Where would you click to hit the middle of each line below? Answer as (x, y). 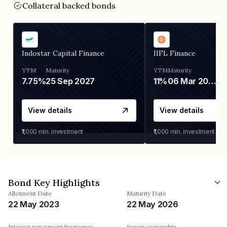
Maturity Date (146, 193)
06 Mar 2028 (213, 81)
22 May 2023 (34, 204)
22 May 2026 (153, 204)
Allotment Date (30, 193)
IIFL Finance (175, 53)
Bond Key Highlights (54, 182)
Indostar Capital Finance (63, 53)
